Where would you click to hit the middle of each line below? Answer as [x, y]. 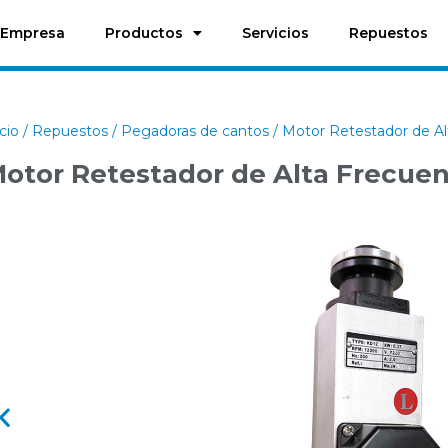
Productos [143, 33]
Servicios [275, 33]
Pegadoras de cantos [195, 131]
